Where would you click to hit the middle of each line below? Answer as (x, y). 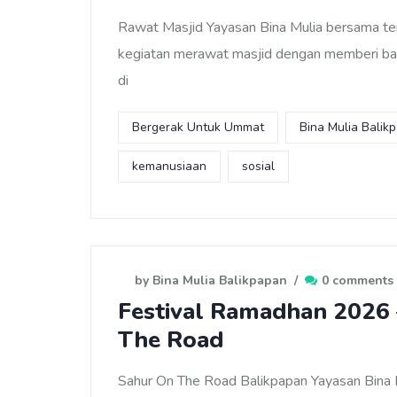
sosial (258, 166)
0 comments (358, 280)
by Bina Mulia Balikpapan (211, 280)
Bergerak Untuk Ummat (198, 127)
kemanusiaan (169, 166)
